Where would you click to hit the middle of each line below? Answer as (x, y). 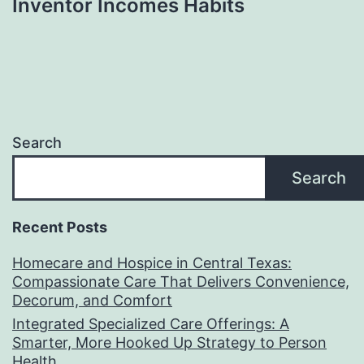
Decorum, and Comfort (92, 301)
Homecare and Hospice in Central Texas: (152, 263)
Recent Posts (60, 227)
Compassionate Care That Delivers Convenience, (181, 282)
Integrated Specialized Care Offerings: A (151, 324)
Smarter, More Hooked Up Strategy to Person (169, 343)
